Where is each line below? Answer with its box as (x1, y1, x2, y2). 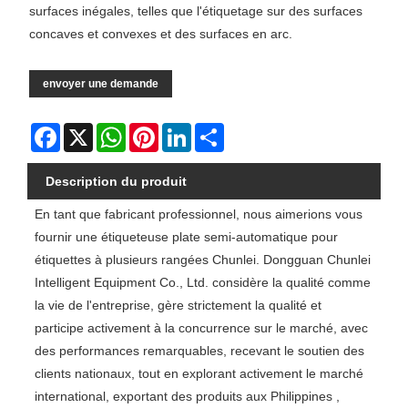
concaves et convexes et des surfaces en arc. (29, 26, 292, 42)
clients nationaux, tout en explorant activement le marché (34, 366, 363, 382)
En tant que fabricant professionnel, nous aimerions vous (34, 207, 362, 222)
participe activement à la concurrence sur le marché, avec (34, 321, 368, 336)
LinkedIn (191, 123, 240, 138)
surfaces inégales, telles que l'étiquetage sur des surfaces (29, 4, 362, 19)
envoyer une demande (43, 77, 158, 91)
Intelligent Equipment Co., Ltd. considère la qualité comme (34, 275, 371, 291)
